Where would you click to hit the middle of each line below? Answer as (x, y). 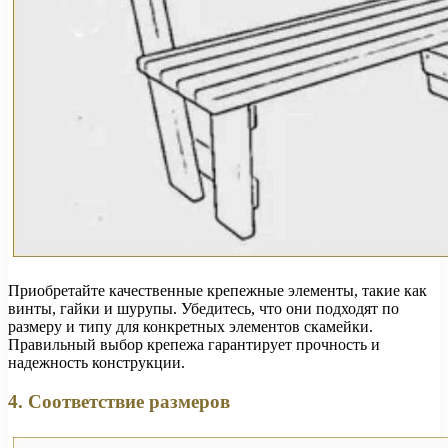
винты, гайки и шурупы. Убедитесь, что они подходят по (203, 309)
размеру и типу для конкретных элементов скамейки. (190, 327)
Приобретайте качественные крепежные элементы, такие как (217, 291)
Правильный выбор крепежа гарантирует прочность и (194, 345)
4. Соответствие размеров (119, 401)
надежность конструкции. (96, 363)
